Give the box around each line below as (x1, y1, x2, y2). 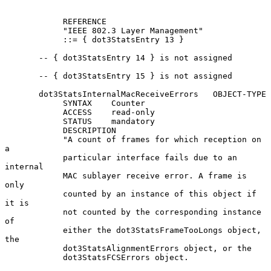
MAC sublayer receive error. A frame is (5, 171, 63, 180)
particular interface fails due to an (5, 152, 63, 162)
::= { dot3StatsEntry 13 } (5, 34, 63, 44)
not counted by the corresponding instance (5, 207, 63, 217)
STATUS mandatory (5, 116, 63, 126)
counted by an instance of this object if (5, 189, 63, 198)
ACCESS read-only (5, 107, 63, 117)
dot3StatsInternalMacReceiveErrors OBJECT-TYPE (5, 89, 39, 99)
